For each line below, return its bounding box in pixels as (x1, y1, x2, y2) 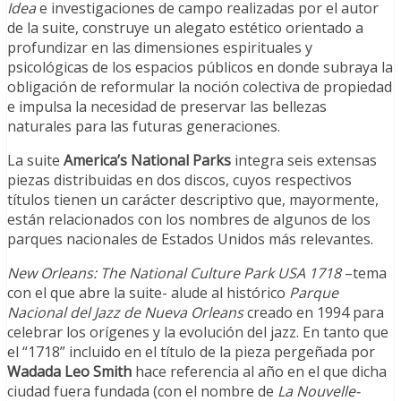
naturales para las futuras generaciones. (7, 116, 280, 137)
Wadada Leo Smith (7, 362, 132, 382)
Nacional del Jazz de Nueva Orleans (7, 303, 247, 323)
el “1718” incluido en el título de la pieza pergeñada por (7, 342, 375, 363)
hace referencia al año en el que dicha (132, 362, 387, 382)
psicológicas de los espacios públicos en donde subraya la (7, 57, 393, 78)
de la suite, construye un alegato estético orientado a (7, 18, 363, 38)
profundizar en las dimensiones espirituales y (7, 38, 312, 58)
